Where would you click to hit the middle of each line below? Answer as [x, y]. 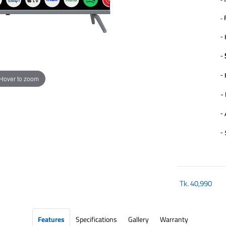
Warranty [174, 219]
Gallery [138, 219]
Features [51, 219]
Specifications [96, 219]
